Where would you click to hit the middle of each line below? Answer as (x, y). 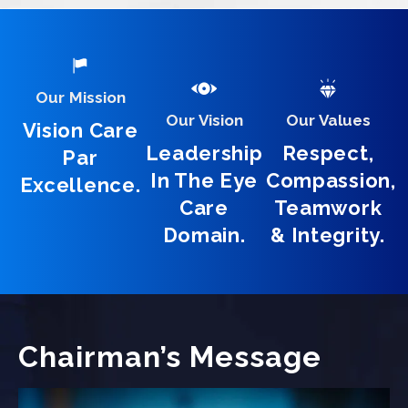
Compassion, (331, 180)
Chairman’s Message (170, 356)
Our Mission (80, 97)
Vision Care (80, 130)
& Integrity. (328, 235)
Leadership (204, 153)
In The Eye (204, 180)
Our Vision (204, 120)
